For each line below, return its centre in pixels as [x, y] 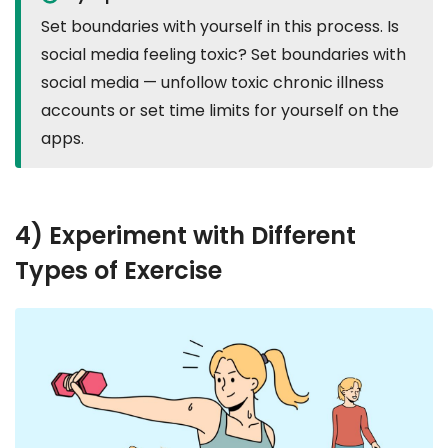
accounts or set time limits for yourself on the [220, 110]
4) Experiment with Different [185, 235]
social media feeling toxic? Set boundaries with [223, 54]
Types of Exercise [118, 270]
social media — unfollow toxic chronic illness [212, 82]
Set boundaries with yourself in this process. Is [220, 26]
